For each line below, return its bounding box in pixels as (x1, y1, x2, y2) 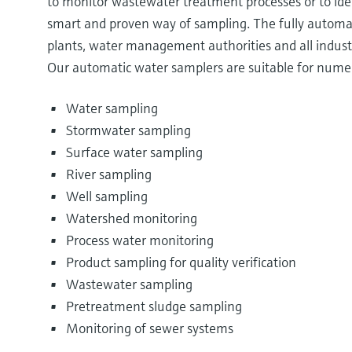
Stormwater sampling (66, 121, 191, 140)
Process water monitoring (66, 231, 214, 250)
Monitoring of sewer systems (66, 319, 233, 338)
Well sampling (66, 187, 148, 206)
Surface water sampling (66, 143, 203, 162)
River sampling (66, 165, 152, 184)
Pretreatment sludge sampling (66, 297, 242, 316)
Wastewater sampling (66, 275, 192, 294)
